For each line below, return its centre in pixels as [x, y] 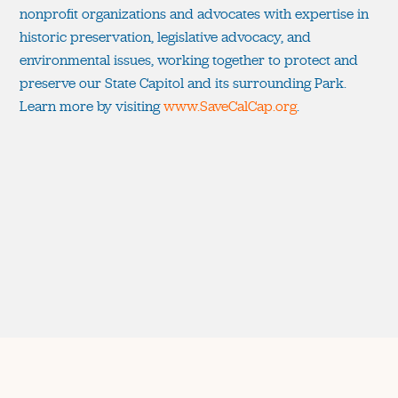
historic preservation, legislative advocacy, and [165, 36]
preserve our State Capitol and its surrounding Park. [183, 83]
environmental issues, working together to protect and [189, 60]
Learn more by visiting [92, 106]
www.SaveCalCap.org [230, 106]
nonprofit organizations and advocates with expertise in [194, 13]
